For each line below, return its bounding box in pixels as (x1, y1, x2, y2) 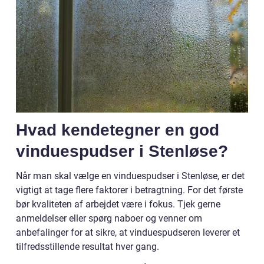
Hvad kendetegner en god (16, 120, 219, 139)
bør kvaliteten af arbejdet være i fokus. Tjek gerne (16, 198, 220, 210)
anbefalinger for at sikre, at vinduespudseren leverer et (16, 226, 240, 238)
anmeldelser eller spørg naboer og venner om (16, 212, 202, 224)
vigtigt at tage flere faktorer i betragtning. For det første (16, 184, 243, 196)
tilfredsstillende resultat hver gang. (16, 240, 159, 252)
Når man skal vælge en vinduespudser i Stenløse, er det (16, 170, 245, 181)
